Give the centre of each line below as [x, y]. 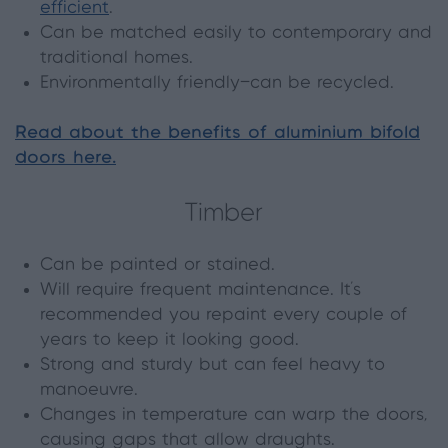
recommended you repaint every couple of [223, 315]
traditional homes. [116, 58]
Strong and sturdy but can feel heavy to [212, 365]
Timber [224, 214]
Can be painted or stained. [157, 265]
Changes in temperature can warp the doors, [233, 415]
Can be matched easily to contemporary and [236, 33]
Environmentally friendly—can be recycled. [217, 83]
